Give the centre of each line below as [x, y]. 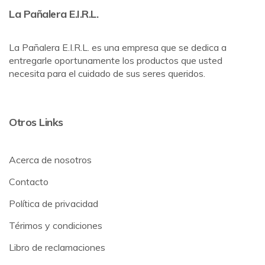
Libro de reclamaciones [57, 248]
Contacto [29, 182]
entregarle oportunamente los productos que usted [116, 61]
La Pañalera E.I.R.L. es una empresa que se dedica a [118, 48]
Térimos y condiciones [56, 226]
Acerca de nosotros [50, 160]
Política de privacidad [54, 204]
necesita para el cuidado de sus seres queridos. [107, 74]
